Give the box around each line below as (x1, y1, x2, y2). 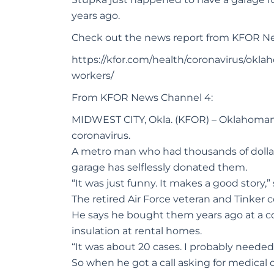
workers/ (72, 70, 114, 82)
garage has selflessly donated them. (72, 161, 247, 174)
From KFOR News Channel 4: (72, 92, 213, 104)
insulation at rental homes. (72, 225, 202, 237)
